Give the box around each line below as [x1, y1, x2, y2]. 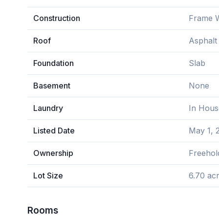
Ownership [33, 148, 73, 158]
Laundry [33, 103, 63, 113]
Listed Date [33, 126, 75, 135]
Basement [33, 81, 70, 90]
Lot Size [33, 171, 63, 180]
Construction [33, 13, 80, 23]
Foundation [33, 58, 74, 68]
